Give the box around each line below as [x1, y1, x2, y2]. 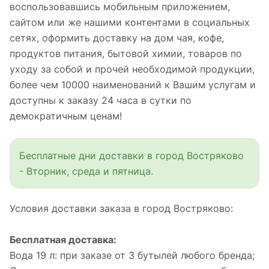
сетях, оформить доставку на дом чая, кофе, [10, 32, 224, 44]
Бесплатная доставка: [10, 234, 116, 246]
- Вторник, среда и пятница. [19, 165, 153, 177]
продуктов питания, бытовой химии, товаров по [10, 47, 242, 59]
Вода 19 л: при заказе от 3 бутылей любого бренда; [10, 249, 255, 261]
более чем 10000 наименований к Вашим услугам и [10, 79, 256, 91]
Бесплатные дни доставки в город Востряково [19, 150, 244, 162]
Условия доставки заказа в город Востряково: [10, 202, 233, 214]
